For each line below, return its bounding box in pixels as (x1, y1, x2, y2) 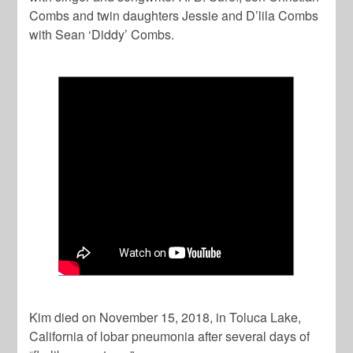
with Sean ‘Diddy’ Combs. (29, 24, 175, 43)
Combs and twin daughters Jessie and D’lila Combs (29, 6, 319, 24)
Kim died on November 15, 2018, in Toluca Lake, (29, 307, 302, 326)
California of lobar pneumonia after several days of (29, 326, 310, 345)
